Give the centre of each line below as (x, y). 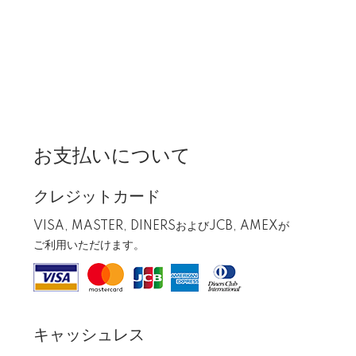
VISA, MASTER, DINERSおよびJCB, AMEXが (161, 226)
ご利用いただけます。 (89, 245)
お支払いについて (112, 156)
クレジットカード (97, 197)
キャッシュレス (89, 335)
